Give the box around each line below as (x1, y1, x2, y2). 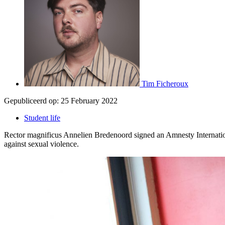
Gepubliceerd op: (4, 96, 59, 105)
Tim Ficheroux (142, 79, 188, 88)
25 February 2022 (61, 96, 118, 105)
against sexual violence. (4, 139, 79, 148)
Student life (24, 113, 60, 122)
